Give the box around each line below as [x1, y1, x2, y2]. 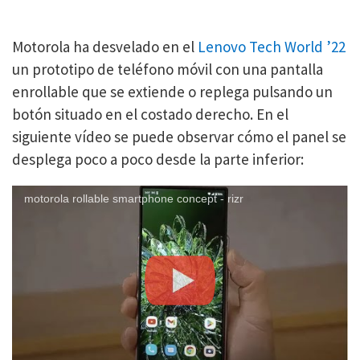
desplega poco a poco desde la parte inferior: [12, 149, 304, 169]
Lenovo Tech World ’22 [198, 36, 346, 56]
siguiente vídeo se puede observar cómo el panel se [12, 126, 346, 146]
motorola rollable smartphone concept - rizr [24, 191, 243, 205]
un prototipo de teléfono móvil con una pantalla [12, 59, 323, 79]
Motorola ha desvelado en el [12, 36, 198, 56]
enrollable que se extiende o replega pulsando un [12, 81, 333, 101]
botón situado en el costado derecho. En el [12, 104, 288, 124]
